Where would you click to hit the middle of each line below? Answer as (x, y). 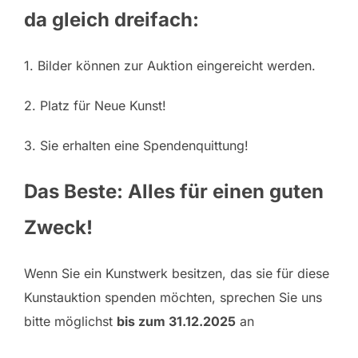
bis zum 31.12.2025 (176, 322)
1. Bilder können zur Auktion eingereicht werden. (170, 66)
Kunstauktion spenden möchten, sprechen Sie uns (173, 298)
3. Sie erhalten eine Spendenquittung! (136, 146)
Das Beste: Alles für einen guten (174, 192)
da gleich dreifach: (114, 20)
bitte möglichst (70, 322)
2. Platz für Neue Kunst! (97, 106)
